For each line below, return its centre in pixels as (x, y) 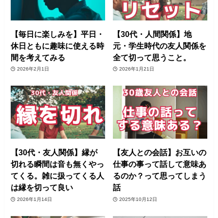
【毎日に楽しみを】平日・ (58, 34)
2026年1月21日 (136, 69)
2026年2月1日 (33, 69)
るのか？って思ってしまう (160, 176)
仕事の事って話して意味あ (160, 164)
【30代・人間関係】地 (153, 34)
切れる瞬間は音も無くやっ (58, 164)
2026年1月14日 (34, 199)
